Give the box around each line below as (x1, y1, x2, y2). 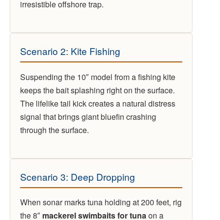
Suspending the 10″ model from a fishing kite (20, 71, 175, 82)
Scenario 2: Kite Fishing (20, 44, 120, 57)
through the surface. (20, 124, 89, 136)
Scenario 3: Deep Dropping (20, 169, 135, 183)
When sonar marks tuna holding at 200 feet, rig (20, 196, 182, 208)
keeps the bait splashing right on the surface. (20, 84, 175, 96)
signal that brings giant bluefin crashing (20, 110, 156, 122)
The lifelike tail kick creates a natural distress (20, 97, 175, 109)
